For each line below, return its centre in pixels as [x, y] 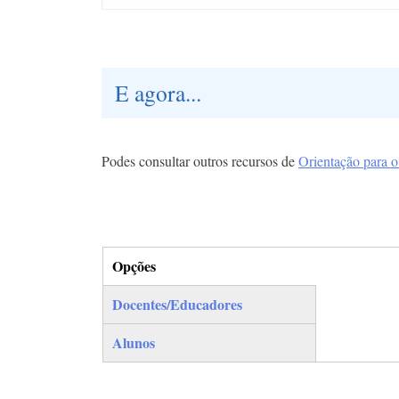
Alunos [133, 342]
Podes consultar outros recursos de [200, 160]
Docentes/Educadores [177, 304]
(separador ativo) [158, 288]
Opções [134, 265]
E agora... [158, 92]
